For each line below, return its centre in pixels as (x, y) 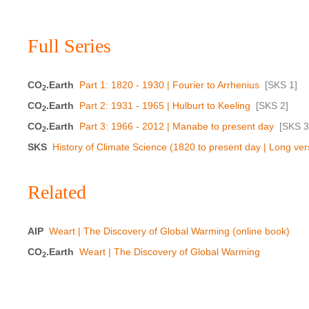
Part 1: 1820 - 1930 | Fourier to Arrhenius (169, 84)
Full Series (69, 45)
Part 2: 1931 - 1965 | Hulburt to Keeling (165, 105)
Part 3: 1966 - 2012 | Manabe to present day (177, 126)
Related (57, 191)
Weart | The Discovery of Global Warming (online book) (169, 231)
